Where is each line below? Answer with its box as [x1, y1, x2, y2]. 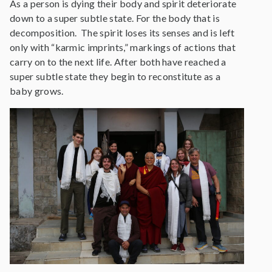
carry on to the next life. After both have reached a [10, 55, 226, 67]
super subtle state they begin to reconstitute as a [10, 70, 221, 82]
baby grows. [10, 84, 64, 97]
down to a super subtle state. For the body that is [10, 12, 220, 24]
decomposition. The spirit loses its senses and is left [10, 26, 235, 38]
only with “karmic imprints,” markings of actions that [10, 41, 236, 53]
